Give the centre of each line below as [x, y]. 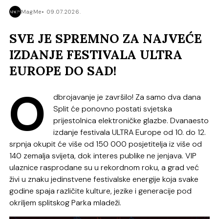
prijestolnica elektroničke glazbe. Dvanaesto [131, 120]
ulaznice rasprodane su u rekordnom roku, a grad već [104, 167]
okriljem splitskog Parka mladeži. [66, 202]
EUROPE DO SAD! [63, 71]
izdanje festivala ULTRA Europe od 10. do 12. [130, 132]
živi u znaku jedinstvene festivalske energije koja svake [104, 179]
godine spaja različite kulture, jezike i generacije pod [101, 191]
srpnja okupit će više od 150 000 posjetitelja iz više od [106, 144]
